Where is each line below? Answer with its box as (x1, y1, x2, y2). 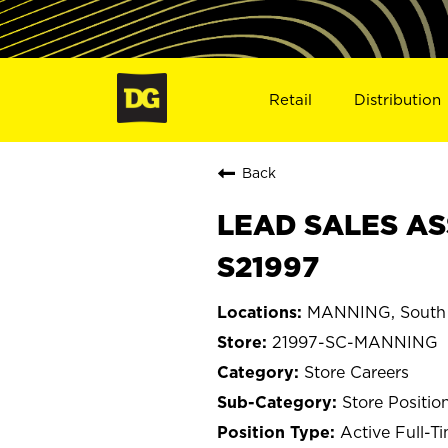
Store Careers (304, 362, 409, 381)
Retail (268, 90, 312, 108)
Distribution (354, 90, 442, 108)
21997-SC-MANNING (272, 332, 438, 351)
